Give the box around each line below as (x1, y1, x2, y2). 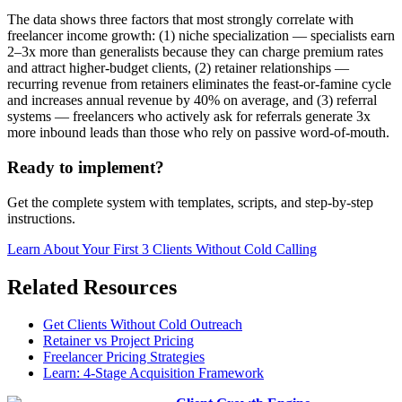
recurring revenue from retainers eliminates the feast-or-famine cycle (7, 76, 391, 92)
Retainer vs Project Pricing (43, 333, 194, 349)
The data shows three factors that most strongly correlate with (7, 12, 354, 28)
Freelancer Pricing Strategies (43, 349, 205, 365)
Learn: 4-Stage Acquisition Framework (43, 365, 264, 381)
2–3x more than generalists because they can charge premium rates (7, 44, 383, 60)
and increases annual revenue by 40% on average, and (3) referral (7, 92, 377, 109)
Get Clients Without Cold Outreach (43, 317, 242, 333)
